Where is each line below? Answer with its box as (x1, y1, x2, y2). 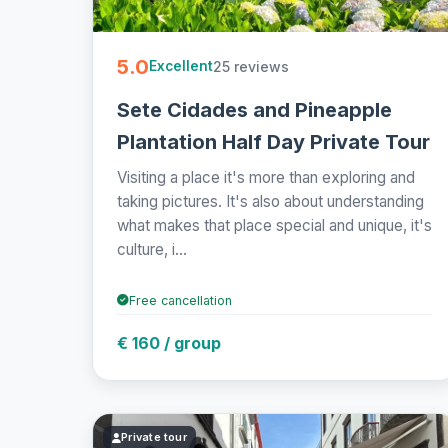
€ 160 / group (117, 332, 221, 353)
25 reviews (213, 57, 289, 75)
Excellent (149, 58, 213, 75)
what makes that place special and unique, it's (117, 215, 432, 235)
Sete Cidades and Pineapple (117, 97, 392, 122)
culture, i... (117, 239, 187, 259)
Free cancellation (129, 292, 232, 308)
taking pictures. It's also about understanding (117, 191, 424, 211)
